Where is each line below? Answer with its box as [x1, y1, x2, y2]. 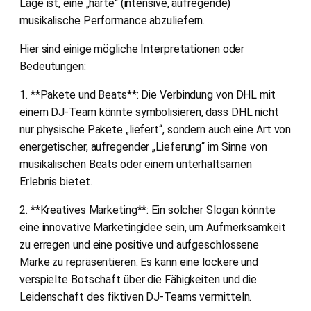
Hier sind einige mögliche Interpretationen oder [19, 42, 245, 56]
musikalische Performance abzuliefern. [19, 13, 205, 27]
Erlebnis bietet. [19, 174, 92, 188]
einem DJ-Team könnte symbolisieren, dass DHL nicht [19, 105, 279, 119]
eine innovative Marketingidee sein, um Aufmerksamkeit [19, 220, 286, 234]
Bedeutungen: [19, 59, 86, 73]
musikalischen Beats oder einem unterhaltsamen [19, 157, 252, 171]
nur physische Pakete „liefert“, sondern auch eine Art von [19, 122, 292, 136]
